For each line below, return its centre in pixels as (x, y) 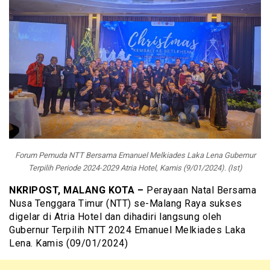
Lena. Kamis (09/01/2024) (68, 243)
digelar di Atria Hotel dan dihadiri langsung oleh (115, 217)
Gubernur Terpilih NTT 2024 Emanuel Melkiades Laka (127, 230)
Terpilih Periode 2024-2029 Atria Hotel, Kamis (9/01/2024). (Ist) (135, 168)
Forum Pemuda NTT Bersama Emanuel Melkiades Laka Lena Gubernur (135, 155)
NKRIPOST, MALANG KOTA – (77, 190)
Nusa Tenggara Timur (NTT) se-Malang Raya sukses (126, 204)
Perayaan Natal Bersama (200, 190)
